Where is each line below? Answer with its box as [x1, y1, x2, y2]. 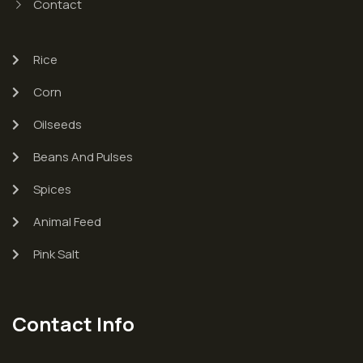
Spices [32, 181, 71, 199]
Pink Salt [32, 246, 79, 263]
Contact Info [12, 310, 135, 338]
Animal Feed [32, 213, 101, 231]
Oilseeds [32, 116, 82, 134]
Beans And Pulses [32, 148, 133, 166]
